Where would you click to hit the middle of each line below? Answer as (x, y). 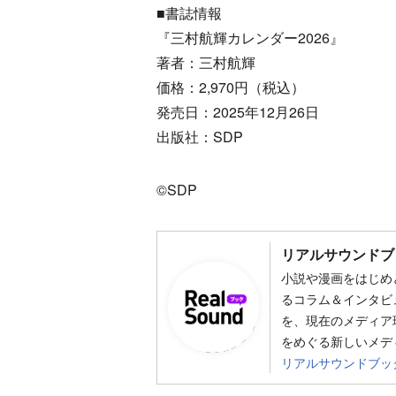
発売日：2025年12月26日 (238, 111)
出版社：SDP (200, 136)
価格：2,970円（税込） (231, 87)
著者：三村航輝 (206, 62)
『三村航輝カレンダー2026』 (250, 37)
